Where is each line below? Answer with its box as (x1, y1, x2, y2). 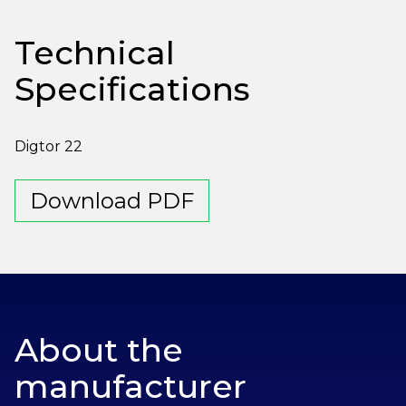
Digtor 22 (14, 137, 82, 155)
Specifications (14, 68, 250, 109)
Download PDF (30, 187, 194, 214)
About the (14, 329, 183, 370)
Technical (14, 32, 175, 72)
